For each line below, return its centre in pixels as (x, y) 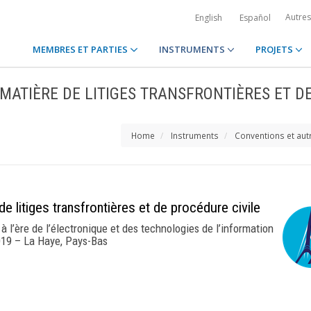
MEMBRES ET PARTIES (82, 49)
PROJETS (275, 49)
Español (255, 18)
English (209, 18)
